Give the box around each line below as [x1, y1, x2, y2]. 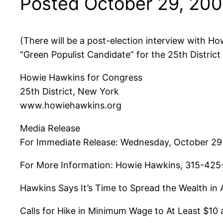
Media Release [20, 123, 80, 133]
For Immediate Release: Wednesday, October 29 [20, 137, 222, 147]
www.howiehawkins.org [20, 100, 121, 111]
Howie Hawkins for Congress [20, 72, 142, 83]
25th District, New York [20, 86, 119, 97]
